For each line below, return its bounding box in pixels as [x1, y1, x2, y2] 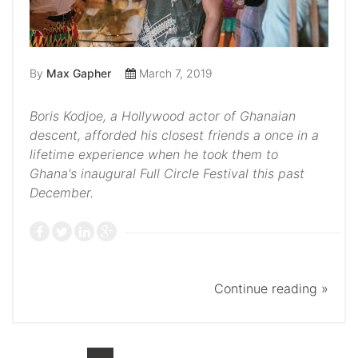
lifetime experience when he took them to [30, 146, 278, 163]
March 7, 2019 [136, 66, 213, 81]
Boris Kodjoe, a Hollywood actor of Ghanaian [30, 108, 296, 125]
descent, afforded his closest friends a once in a [30, 127, 319, 144]
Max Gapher [46, 66, 111, 81]
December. [30, 185, 93, 201]
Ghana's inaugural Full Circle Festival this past [30, 165, 304, 182]
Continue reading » [214, 280, 328, 296]
